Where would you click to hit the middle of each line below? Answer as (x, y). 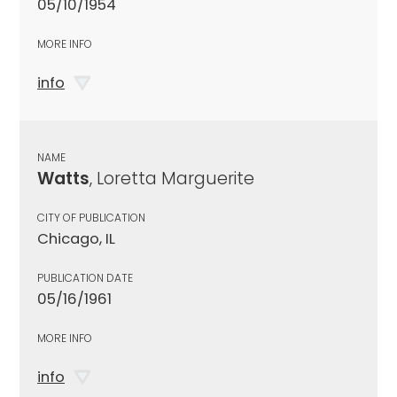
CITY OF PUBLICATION (91, 217)
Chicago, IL (76, 238)
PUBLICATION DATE (85, 277)
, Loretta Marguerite (172, 178)
